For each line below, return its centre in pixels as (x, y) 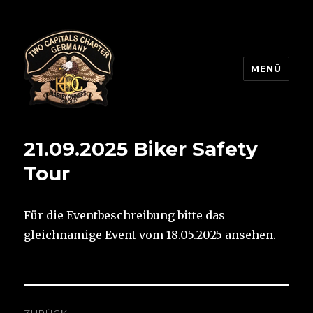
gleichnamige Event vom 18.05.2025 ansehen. (150, 235)
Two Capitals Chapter (117, 127)
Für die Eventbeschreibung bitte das (125, 215)
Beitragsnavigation (108, 300)
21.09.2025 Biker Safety (141, 149)
